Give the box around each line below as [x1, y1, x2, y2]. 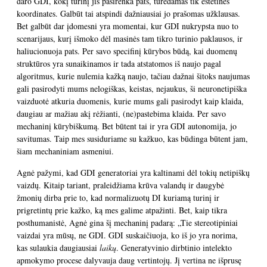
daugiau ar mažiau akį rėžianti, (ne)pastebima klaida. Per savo [17, 108, 226, 119]
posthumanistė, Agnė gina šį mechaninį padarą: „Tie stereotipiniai [17, 217, 238, 228]
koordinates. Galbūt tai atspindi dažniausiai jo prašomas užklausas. [17, 8, 240, 19]
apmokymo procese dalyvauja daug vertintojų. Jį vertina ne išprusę [17, 254, 241, 266]
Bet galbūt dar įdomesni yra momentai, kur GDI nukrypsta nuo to [17, 20, 238, 32]
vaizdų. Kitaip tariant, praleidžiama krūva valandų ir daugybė [17, 179, 224, 191]
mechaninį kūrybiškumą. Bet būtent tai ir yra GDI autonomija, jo [17, 120, 237, 132]
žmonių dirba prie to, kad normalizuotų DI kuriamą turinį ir [17, 192, 219, 203]
